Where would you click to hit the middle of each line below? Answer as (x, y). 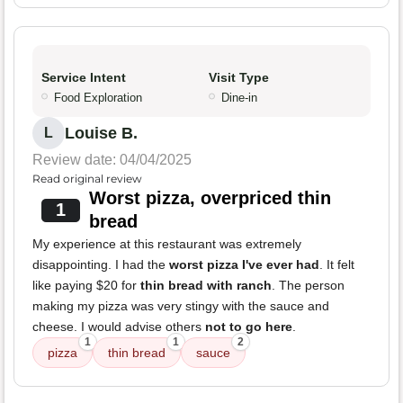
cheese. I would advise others (119, 327)
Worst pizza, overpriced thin (210, 198)
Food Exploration (98, 98)
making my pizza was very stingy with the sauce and (181, 306)
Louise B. (101, 134)
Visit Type (239, 78)
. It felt (337, 265)
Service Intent (84, 78)
